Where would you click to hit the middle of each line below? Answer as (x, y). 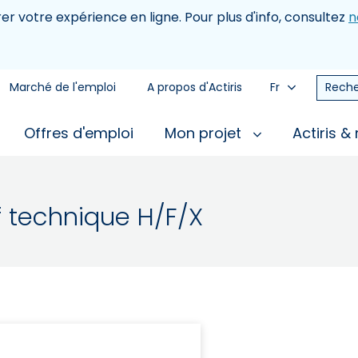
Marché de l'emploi (63, 87)
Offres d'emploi (79, 133)
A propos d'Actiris (195, 87)
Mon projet (205, 133)
